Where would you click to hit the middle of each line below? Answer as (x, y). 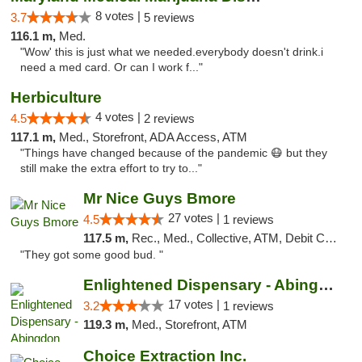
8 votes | (120, 16)
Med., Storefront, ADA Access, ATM (153, 137)
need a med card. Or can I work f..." (112, 67)
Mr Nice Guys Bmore (159, 198)
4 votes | (120, 117)
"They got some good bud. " (92, 255)
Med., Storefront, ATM (189, 324)
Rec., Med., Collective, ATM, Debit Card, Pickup (228, 238)
